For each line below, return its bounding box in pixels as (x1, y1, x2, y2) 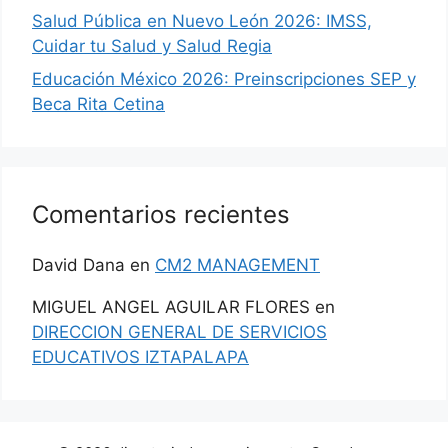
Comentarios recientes (32, 200, 290, 230)
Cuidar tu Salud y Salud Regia (32, 35, 272, 56)
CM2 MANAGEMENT (155, 255, 320, 276)
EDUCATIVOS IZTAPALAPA (32, 347, 249, 368)
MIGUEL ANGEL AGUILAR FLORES (32, 297, 310, 318)
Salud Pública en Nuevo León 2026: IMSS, (32, 10, 372, 31)
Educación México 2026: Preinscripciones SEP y (32, 69, 416, 90)
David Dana (32, 255, 125, 276)
